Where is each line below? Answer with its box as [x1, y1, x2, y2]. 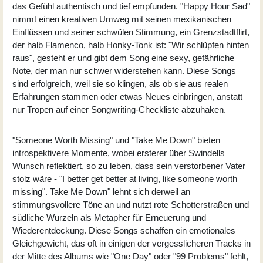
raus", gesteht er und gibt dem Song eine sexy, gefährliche [12, 52, 234, 63]
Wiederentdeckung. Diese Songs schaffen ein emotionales [12, 225, 235, 235]
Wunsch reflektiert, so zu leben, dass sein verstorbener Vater [12, 160, 245, 171]
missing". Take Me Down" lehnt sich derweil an [12, 186, 190, 197]
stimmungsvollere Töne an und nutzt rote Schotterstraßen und [12, 199, 249, 210]
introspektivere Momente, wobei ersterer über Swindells [12, 147, 225, 158]
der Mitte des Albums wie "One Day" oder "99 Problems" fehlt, [12, 251, 248, 261]
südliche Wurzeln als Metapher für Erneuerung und [12, 212, 206, 222]
